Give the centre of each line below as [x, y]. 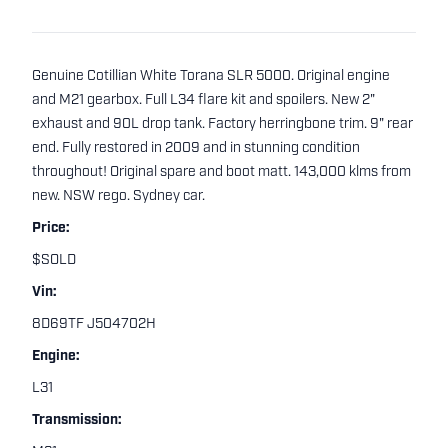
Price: [51, 229]
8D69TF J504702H [94, 325]
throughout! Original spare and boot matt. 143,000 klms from [221, 173]
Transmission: [77, 421]
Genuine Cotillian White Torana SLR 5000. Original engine [211, 77]
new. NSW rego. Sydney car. [118, 197]
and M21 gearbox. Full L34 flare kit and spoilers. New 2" [203, 101]
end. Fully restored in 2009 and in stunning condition [196, 149]
